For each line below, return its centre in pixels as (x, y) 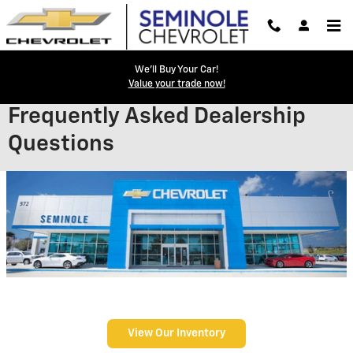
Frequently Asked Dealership (157, 117)
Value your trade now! (176, 84)
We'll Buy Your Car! (176, 70)
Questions (61, 144)
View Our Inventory (176, 333)
